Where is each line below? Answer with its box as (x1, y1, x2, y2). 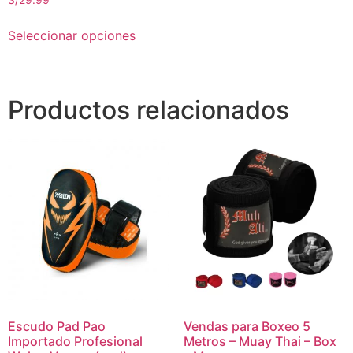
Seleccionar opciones (8, 28, 136, 44)
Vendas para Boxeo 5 (183, 318, 310, 334)
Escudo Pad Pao (8, 318, 106, 334)
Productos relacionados (8, 95, 289, 126)
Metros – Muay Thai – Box (183, 333, 336, 349)
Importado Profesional (8, 333, 143, 349)
